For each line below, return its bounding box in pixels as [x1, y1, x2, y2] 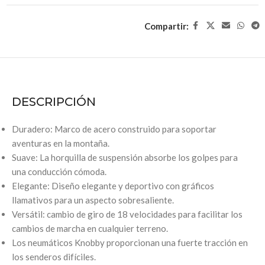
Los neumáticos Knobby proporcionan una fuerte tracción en [12, 237, 248, 248]
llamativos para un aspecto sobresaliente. [12, 195, 174, 206]
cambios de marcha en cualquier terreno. [12, 223, 168, 234]
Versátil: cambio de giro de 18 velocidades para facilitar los [12, 209, 243, 220]
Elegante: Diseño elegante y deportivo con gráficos [12, 180, 214, 192]
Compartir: [144, 20, 189, 31]
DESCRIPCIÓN [12, 95, 96, 109]
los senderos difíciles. [12, 251, 96, 263]
